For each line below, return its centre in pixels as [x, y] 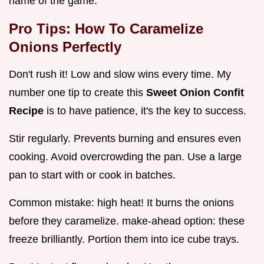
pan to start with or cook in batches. [92, 175]
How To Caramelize [139, 29]
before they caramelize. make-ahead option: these [127, 221]
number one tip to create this [77, 93]
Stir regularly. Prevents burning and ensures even [125, 139]
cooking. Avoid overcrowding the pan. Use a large [125, 157]
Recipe [28, 111]
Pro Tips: [42, 29]
